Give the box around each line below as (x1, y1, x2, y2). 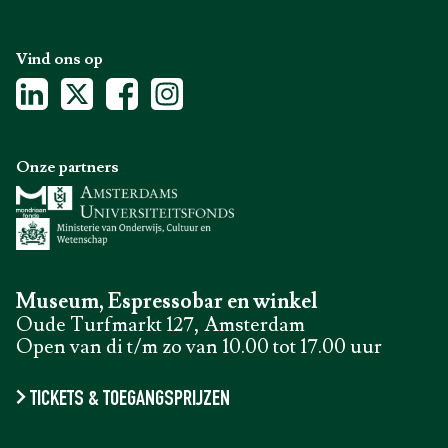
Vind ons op (16, 49, 103, 69)
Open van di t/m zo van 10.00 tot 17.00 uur (16, 334, 382, 360)
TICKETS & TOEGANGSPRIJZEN (29, 389, 230, 411)
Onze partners (16, 157, 119, 177)
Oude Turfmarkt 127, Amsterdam (16, 312, 305, 338)
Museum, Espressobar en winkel (16, 288, 318, 315)
